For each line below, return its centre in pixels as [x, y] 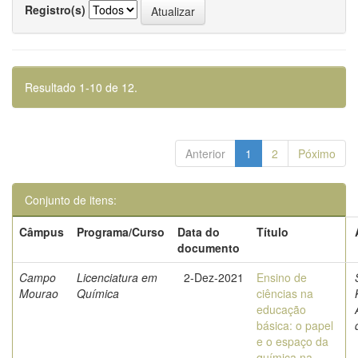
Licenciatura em [117, 277]
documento [209, 248]
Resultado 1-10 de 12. [81, 87]
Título [272, 232]
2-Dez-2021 [214, 277]
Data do [199, 232]
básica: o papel [295, 325]
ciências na [285, 293]
